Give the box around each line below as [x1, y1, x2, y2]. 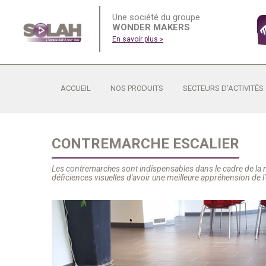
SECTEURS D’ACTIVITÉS [183, 84, 264, 93]
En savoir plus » [112, 35, 163, 43]
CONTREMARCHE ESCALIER [52, 135, 239, 152]
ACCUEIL [61, 84, 91, 93]
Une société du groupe [112, 12, 200, 23]
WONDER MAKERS [112, 22, 190, 33]
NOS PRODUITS [110, 84, 163, 93]
